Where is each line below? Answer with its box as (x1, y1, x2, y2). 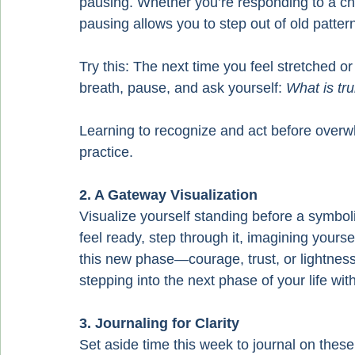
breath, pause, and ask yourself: (79, 80, 286, 96)
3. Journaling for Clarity (79, 315, 239, 331)
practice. (79, 144, 133, 160)
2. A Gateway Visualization (79, 187, 258, 203)
